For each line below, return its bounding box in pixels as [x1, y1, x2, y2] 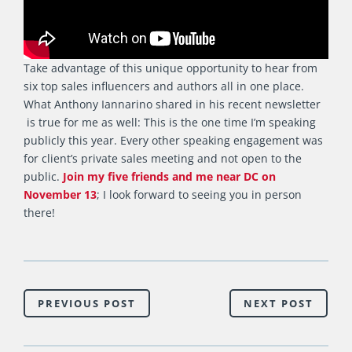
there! [24, 204, 55, 220]
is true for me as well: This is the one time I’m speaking [24, 114, 316, 130]
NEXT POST [244, 296, 313, 311]
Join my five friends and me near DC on [63, 168, 276, 184]
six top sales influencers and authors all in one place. [24, 78, 304, 93]
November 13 [24, 186, 97, 202]
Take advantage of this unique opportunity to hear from [24, 60, 317, 75]
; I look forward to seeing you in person [97, 186, 302, 202]
